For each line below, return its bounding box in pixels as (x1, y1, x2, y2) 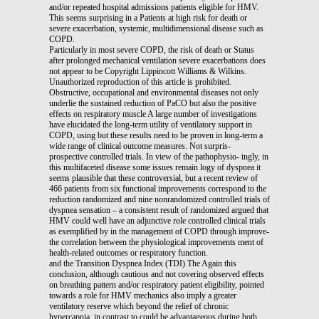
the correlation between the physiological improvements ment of (49, 236, 263, 247)
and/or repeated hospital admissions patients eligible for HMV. (49, 1, 258, 12)
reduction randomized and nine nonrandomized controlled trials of (49, 194, 270, 204)
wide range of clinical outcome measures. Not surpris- (49, 140, 231, 151)
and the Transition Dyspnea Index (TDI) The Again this (49, 258, 236, 268)
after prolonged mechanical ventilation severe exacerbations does (49, 55, 266, 66)
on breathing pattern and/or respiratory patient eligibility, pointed (49, 279, 264, 290)
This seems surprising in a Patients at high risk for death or (49, 12, 247, 23)
